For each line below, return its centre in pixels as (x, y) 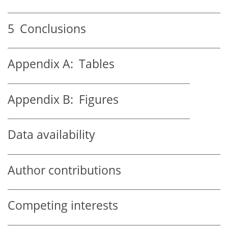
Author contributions (64, 170)
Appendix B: (40, 99)
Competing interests (63, 206)
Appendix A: (40, 64)
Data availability (51, 135)
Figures (96, 99)
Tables (94, 64)
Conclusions (50, 28)
